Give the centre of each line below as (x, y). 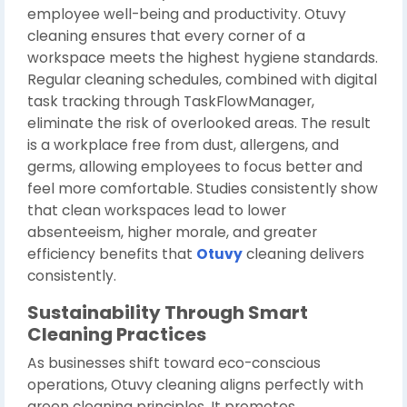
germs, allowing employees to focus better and (195, 167)
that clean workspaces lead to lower (157, 210)
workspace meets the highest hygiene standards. (203, 58)
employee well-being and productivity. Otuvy (187, 14)
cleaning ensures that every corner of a (166, 36)
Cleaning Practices (117, 334)
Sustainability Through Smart (168, 313)
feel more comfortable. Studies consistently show (203, 189)
